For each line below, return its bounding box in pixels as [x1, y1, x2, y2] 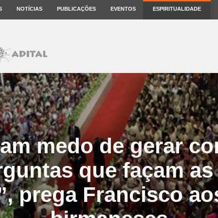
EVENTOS [110, 6, 136, 12]
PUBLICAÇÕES [57, 6, 96, 12]
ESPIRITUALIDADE [153, 6, 201, 12]
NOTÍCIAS [17, 6, 42, 12]
